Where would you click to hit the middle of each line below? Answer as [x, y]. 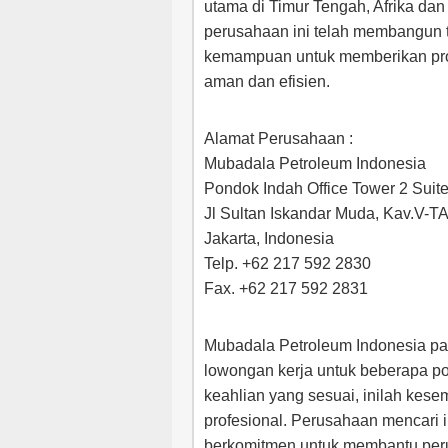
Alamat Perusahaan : [278, 138]
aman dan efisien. [267, 81]
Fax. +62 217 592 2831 [286, 288]
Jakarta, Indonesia [269, 238]
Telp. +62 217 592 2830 [287, 263]
